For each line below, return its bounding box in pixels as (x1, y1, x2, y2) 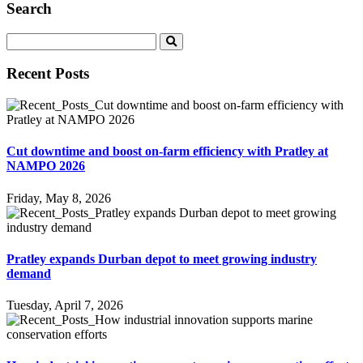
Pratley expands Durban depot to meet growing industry (6, 251, 317, 266)
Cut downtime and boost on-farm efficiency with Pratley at (6, 144, 328, 159)
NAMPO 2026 (6, 159, 85, 173)
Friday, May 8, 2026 (6, 190, 111, 205)
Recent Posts (6, 65, 89, 83)
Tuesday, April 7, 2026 (6, 298, 123, 313)
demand (6, 266, 51, 280)
